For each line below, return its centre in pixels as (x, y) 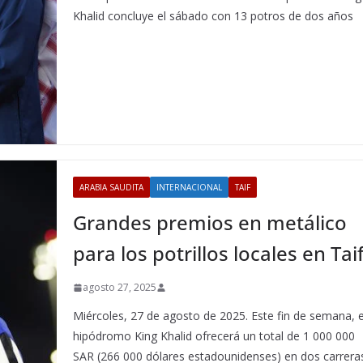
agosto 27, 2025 (120, 287)
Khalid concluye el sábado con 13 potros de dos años (214, 16)
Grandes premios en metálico (210, 222)
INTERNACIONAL (190, 187)
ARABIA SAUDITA (112, 187)
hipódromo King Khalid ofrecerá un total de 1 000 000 (214, 336)
